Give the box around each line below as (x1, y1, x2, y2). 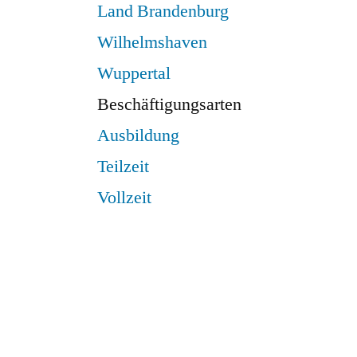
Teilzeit (97, 155, 149, 178)
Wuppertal (97, 61, 171, 84)
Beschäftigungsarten (97, 92, 241, 116)
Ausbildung (97, 124, 179, 147)
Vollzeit (97, 186, 151, 209)
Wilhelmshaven (97, 30, 207, 53)
